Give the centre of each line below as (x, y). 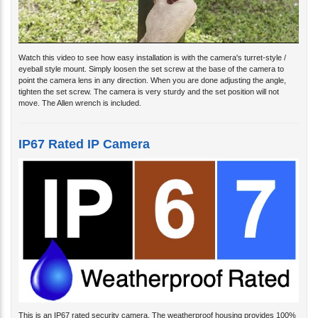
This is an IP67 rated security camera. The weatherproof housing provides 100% (157, 303)
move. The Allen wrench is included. (80, 91)
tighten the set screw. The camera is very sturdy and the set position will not (149, 80)
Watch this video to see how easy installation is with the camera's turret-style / (152, 46)
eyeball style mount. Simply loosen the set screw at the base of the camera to (151, 57)
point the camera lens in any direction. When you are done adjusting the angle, (152, 68)
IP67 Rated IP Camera (84, 132)
